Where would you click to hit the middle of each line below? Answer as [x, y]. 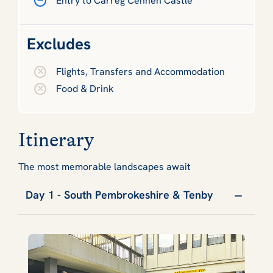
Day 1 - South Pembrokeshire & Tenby [119, 194]
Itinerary [56, 140]
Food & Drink [85, 88]
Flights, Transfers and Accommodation [140, 71]
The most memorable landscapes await [107, 166]
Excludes [59, 44]
